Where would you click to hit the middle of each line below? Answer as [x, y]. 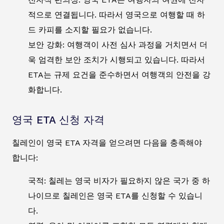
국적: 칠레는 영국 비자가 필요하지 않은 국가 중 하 [119, 180]
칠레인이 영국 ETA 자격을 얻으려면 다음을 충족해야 [107, 142]
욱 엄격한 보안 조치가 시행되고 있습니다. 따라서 [116, 59]
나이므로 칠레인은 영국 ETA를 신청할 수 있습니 [115, 195]
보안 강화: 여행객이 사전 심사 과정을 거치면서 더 [118, 44]
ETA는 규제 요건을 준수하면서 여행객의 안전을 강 [119, 74]
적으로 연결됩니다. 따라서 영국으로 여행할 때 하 [116, 14]
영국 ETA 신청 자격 [58, 120]
